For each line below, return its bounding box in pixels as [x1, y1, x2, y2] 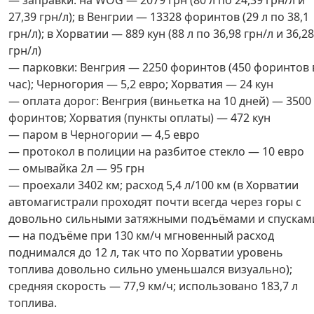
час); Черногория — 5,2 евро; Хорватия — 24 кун [8, 76, 273, 92]
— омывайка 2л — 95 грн [8, 161, 144, 176]
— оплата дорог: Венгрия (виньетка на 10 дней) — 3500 [8, 93, 311, 109]
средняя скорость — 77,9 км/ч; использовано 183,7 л [8, 278, 298, 294]
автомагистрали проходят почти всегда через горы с [8, 194, 301, 210]
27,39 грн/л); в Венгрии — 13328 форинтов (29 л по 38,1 [8, 9, 309, 25]
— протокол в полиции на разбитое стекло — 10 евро [8, 144, 304, 159]
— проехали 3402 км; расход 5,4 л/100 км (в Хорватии [8, 177, 299, 193]
